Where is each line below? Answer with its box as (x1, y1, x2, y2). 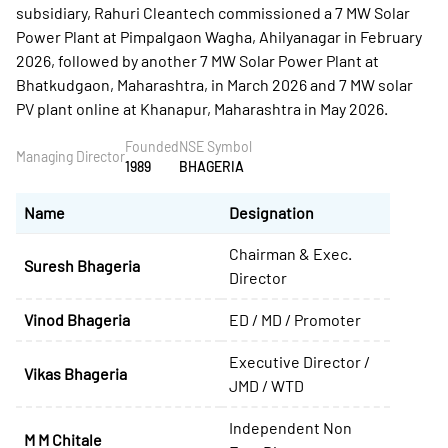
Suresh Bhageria (24, 256, 140, 275)
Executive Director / (229, 352, 370, 371)
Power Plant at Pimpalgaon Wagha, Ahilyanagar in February (16, 27, 422, 46)
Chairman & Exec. (229, 244, 352, 263)
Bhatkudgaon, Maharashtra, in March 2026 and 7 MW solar (16, 75, 413, 94)
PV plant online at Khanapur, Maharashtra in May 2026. (16, 99, 388, 118)
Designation (229, 203, 314, 222)
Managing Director (16, 148, 125, 165)
